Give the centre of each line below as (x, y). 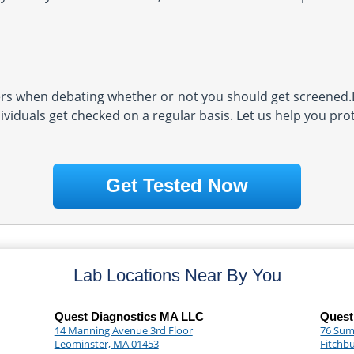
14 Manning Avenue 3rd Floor (123, 330)
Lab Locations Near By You (177, 275)
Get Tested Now (177, 185)
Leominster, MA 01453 (106, 344)
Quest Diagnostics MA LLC (129, 316)
